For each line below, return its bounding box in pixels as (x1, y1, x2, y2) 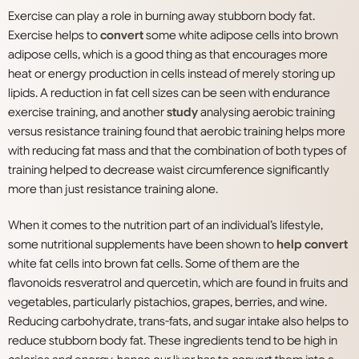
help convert (276, 237, 348, 252)
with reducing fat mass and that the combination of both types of (8, 143, 346, 159)
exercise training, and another (8, 105, 167, 120)
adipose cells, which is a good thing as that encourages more (8, 47, 328, 63)
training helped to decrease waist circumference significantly (8, 163, 329, 178)
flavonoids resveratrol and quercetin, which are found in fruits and (8, 276, 348, 291)
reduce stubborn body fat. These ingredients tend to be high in (8, 333, 337, 349)
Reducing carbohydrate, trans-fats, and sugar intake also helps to (8, 314, 349, 329)
